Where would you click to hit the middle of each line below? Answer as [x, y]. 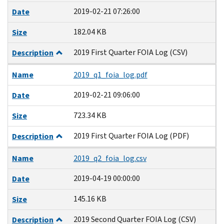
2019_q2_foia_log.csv [110, 158]
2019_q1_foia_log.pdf [110, 74]
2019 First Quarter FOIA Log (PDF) [131, 135]
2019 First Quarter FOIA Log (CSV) [130, 52]
